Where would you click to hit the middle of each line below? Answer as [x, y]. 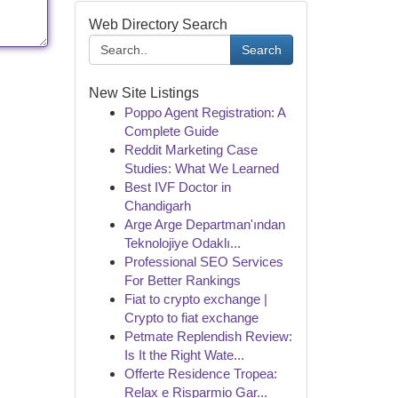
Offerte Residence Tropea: [200, 374]
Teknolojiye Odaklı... [182, 243]
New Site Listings [143, 93]
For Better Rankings [182, 280]
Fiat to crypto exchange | [195, 299]
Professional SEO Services [203, 262]
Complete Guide [171, 131]
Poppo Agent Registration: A [204, 112]
